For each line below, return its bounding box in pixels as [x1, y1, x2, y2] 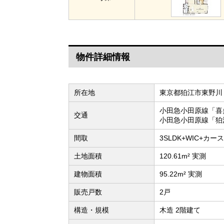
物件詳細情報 [76, 51, 130, 62]
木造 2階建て [159, 205, 200, 214]
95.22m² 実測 [159, 169, 202, 178]
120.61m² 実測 [159, 151, 206, 160]
